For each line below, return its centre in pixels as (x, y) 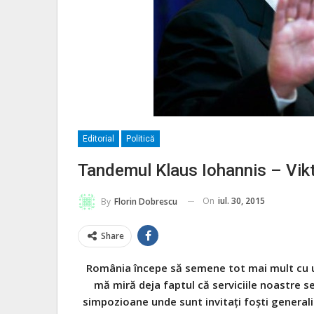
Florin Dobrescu (146, 201)
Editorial (98, 139)
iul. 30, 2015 (241, 201)
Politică (141, 139)
